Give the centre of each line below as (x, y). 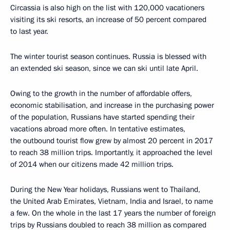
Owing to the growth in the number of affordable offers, (101, 93)
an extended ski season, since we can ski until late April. (104, 68)
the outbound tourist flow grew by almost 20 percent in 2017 (112, 140)
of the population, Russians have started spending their (102, 117)
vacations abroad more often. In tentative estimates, (98, 129)
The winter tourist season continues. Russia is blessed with (108, 56)
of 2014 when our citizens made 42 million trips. (92, 164)
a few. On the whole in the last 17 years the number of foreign (113, 213)
